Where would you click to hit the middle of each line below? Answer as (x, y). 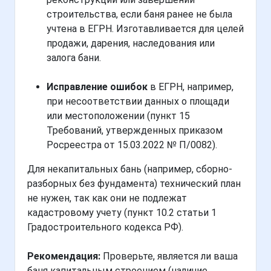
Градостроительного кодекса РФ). (105, 227)
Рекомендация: (64, 256)
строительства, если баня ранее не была (139, 15)
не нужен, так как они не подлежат (107, 198)
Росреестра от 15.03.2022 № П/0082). (132, 145)
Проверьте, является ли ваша (169, 256)
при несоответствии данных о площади (138, 102)
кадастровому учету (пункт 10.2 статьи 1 (122, 213)
